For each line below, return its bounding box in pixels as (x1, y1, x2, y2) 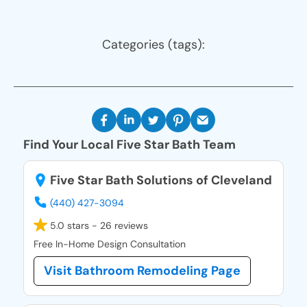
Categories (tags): (102, 36, 205, 53)
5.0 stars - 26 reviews (47, 219, 148, 232)
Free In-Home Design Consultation (34, 238, 186, 251)
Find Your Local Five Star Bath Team (23, 136, 236, 153)
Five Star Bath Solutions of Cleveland (47, 172, 272, 189)
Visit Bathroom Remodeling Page (44, 262, 241, 280)
